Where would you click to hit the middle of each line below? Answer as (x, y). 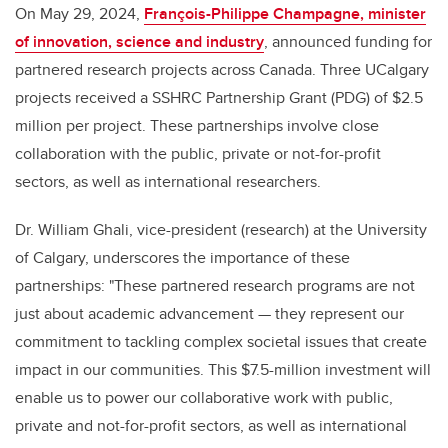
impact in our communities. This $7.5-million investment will (223, 370)
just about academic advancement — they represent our (209, 314)
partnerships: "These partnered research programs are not (215, 286)
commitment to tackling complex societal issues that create (221, 342)
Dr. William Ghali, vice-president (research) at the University (221, 230)
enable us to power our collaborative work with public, (204, 398)
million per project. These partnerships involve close (197, 126)
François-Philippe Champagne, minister (285, 14)
